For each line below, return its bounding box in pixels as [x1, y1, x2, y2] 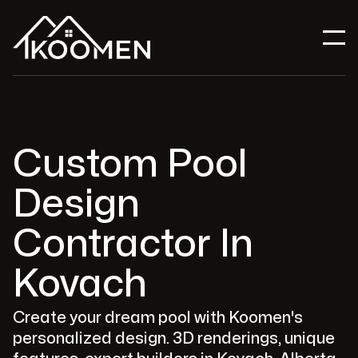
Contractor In [13, 226, 253, 263]
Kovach [13, 266, 147, 303]
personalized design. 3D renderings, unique [13, 331, 335, 346]
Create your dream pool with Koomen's [13, 310, 303, 325]
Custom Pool [13, 146, 247, 183]
